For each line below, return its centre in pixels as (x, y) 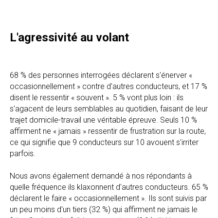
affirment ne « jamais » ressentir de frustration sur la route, (108, 131)
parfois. (23, 153)
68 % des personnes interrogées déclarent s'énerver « (101, 75)
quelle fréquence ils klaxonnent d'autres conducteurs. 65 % (109, 187)
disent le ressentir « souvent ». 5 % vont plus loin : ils (97, 97)
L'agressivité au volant (69, 37)
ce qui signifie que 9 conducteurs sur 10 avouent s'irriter (104, 142)
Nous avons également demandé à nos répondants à (101, 176)
